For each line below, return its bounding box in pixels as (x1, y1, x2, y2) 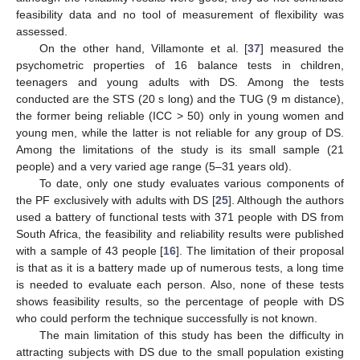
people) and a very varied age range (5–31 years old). (16, 159, 292, 173)
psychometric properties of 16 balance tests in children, (16, 58, 344, 72)
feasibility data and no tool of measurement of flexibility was (16, 7, 344, 21)
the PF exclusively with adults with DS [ (16, 193, 215, 207)
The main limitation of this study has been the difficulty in (39, 328, 344, 342)
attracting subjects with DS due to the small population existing (16, 345, 344, 358)
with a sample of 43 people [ (16, 243, 164, 257)
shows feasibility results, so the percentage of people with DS (16, 294, 344, 308)
